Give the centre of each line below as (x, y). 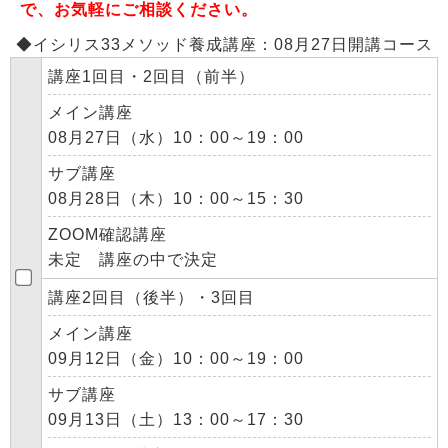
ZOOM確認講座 (107, 234)
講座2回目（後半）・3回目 (151, 297)
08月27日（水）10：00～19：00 (176, 137)
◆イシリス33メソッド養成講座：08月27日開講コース (224, 44)
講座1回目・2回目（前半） (151, 76)
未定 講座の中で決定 (133, 259)
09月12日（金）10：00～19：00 (176, 358)
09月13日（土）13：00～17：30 (176, 419)
